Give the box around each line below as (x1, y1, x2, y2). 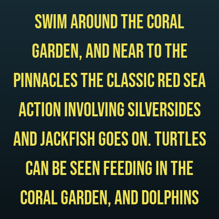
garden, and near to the (31, 40, 188, 64)
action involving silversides (18, 98, 201, 122)
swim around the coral (35, 10, 184, 34)
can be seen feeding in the (25, 157, 194, 181)
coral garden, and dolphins (20, 186, 199, 210)
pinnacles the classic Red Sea (13, 69, 206, 93)
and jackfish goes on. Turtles (13, 128, 206, 152)
